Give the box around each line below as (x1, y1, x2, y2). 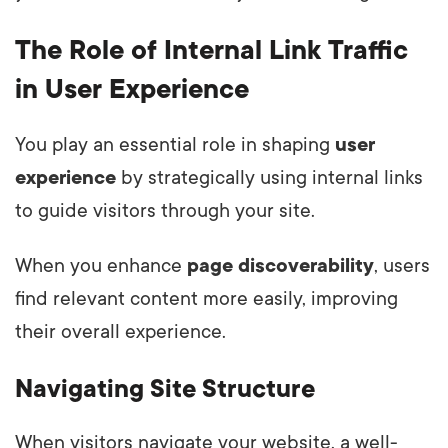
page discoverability (187, 255, 374, 278)
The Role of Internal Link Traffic (15, 35, 408, 66)
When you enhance (15, 255, 187, 278)
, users (374, 255, 430, 278)
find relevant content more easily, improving (15, 288, 398, 311)
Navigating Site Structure (15, 375, 315, 404)
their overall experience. (15, 321, 226, 344)
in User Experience (15, 74, 249, 105)
